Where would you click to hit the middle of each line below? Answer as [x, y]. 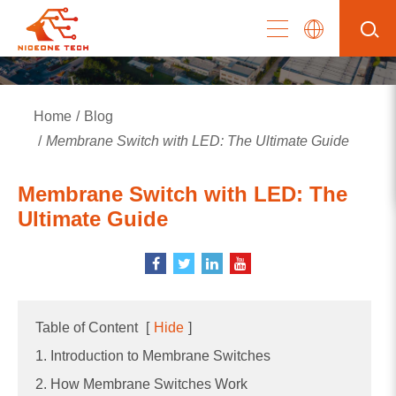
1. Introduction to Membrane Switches [153, 355]
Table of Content [87, 327]
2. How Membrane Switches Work [141, 384]
